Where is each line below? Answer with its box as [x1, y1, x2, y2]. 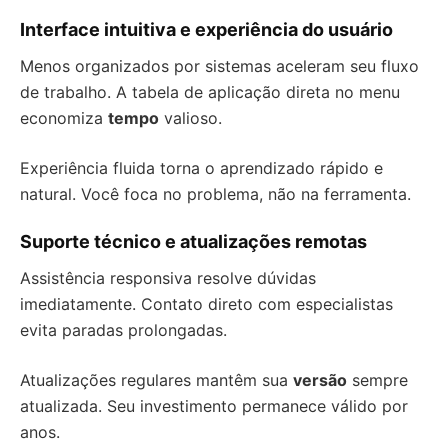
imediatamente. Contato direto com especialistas [20, 294, 393, 314]
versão [293, 370, 347, 390]
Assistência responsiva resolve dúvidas [20, 268, 316, 288]
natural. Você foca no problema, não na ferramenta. [20, 184, 411, 204]
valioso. [159, 108, 222, 128]
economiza [20, 108, 108, 128]
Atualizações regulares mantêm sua [20, 370, 293, 390]
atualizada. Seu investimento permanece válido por [20, 396, 408, 416]
